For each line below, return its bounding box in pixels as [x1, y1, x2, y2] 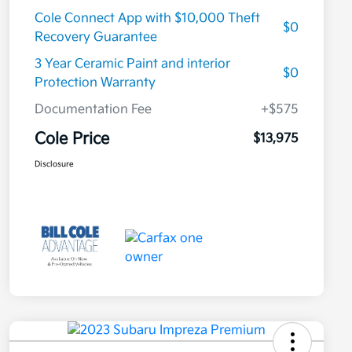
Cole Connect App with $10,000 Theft [35, 11, 260, 27]
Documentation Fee [35, 102, 152, 118]
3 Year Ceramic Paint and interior [35, 57, 230, 72]
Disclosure [35, 159, 74, 170]
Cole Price [35, 130, 109, 149]
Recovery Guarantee [35, 30, 157, 46]
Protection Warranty [35, 75, 156, 91]
